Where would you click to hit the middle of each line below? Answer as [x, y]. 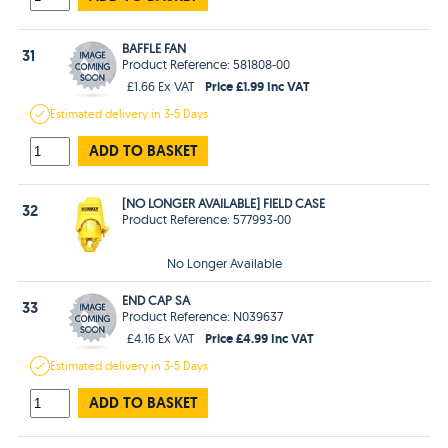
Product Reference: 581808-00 [206, 63]
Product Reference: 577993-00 [207, 218]
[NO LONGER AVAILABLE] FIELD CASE [224, 202]
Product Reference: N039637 [203, 315]
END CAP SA [156, 299]
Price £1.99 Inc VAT [258, 85]
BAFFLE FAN [154, 47]
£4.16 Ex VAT [161, 337]
